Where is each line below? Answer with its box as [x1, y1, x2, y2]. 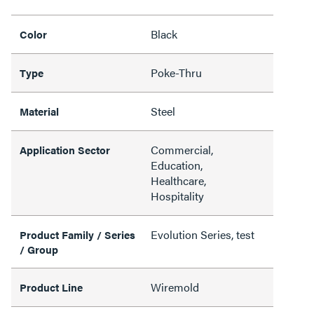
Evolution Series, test [151, 226, 254, 243]
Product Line [20, 280, 83, 294]
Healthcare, [151, 172, 206, 189]
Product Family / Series [20, 227, 135, 242]
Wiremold [151, 279, 199, 295]
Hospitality [151, 188, 204, 204]
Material [20, 104, 59, 118]
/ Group [20, 242, 58, 257]
